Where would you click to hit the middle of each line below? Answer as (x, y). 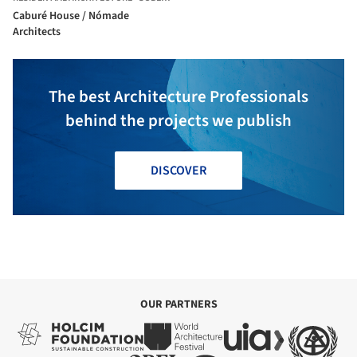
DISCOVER (178, 170)
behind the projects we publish (178, 120)
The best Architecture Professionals (178, 96)
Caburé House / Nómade (71, 16)
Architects (37, 31)
